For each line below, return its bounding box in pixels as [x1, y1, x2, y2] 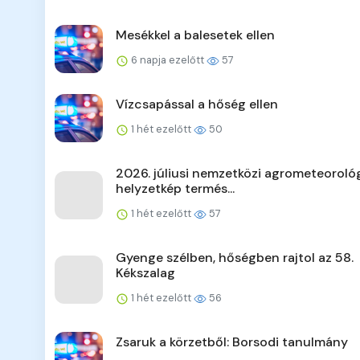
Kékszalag [116, 264, 175, 282]
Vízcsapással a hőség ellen [116, 96, 278, 113]
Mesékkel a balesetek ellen [116, 27, 275, 44]
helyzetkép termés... [116, 180, 235, 198]
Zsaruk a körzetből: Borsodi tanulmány [116, 333, 348, 351]
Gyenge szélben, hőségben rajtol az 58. [116, 249, 354, 267]
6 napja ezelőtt [129, 53, 207, 67]
